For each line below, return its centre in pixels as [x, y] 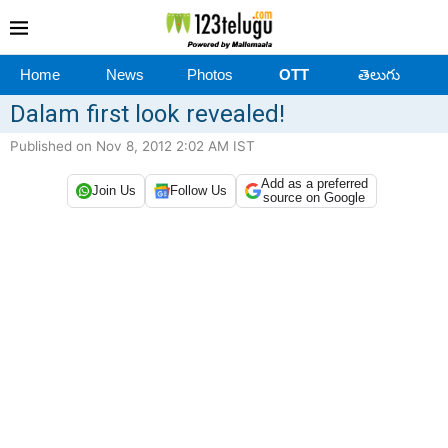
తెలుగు [378, 74]
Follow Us [198, 191]
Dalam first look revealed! [147, 113]
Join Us [113, 191]
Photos [209, 74]
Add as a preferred [314, 183]
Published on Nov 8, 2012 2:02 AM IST [132, 145]
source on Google [314, 197]
